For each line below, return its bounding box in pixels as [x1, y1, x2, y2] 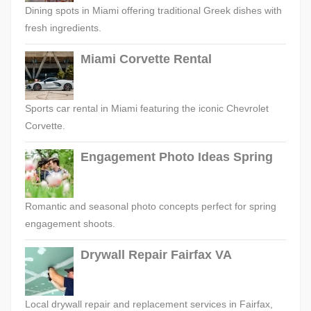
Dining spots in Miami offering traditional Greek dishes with [25, 5, 282, 17]
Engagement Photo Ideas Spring [81, 150, 273, 165]
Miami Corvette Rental [81, 52, 212, 67]
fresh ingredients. [25, 22, 101, 34]
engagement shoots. [25, 218, 115, 230]
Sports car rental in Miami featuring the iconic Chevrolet [25, 103, 269, 115]
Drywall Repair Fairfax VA [81, 248, 232, 262]
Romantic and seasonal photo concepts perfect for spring [25, 201, 276, 212]
